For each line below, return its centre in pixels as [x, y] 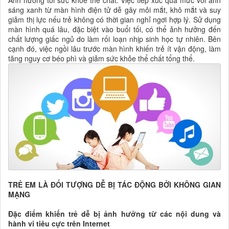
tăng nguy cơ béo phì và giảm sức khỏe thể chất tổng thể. [101, 58]
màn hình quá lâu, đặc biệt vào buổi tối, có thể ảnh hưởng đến [114, 29]
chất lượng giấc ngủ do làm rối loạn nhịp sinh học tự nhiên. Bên [114, 39]
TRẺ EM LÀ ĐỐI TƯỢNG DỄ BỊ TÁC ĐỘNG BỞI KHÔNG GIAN [114, 184]
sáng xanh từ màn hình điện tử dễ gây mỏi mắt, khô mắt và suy [114, 9]
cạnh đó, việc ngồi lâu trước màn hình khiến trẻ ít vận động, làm [114, 48]
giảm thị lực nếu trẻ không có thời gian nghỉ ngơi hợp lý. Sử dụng [114, 19]
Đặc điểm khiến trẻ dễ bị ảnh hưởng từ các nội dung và [114, 213]
